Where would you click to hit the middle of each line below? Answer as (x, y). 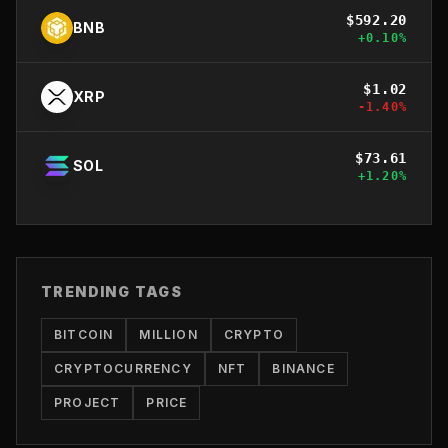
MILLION (168, 334)
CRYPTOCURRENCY (123, 368)
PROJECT (87, 402)
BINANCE (303, 368)
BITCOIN (84, 334)
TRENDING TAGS (112, 291)
